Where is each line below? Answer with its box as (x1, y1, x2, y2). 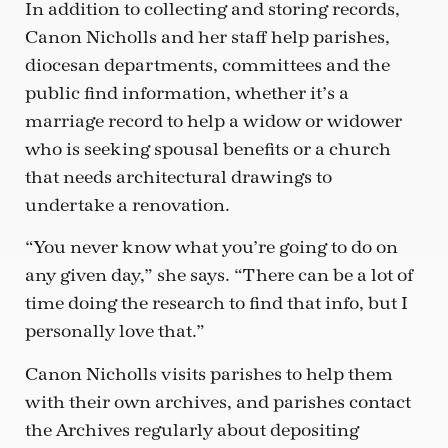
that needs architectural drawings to (25, 166, 332, 188)
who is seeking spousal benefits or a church (25, 138, 391, 160)
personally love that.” (25, 321, 205, 343)
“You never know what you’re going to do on (25, 237, 398, 259)
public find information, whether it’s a (25, 82, 349, 104)
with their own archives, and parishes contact (25, 391, 411, 413)
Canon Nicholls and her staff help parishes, (25, 26, 390, 48)
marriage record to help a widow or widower (25, 110, 402, 132)
